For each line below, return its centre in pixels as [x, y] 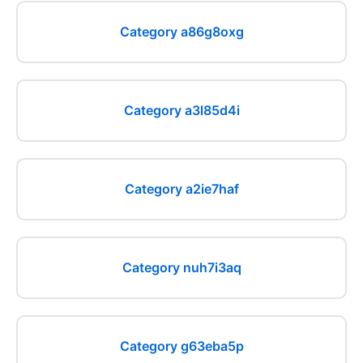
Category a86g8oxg [181, 32]
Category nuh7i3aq [181, 267]
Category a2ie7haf [181, 189]
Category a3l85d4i [181, 110]
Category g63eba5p [181, 346]
